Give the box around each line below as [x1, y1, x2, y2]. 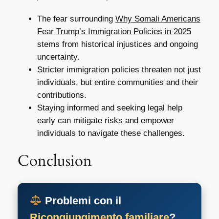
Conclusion [17, 151, 92, 172]
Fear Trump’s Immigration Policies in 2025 [37, 26, 191, 36]
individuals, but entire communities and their [37, 77, 198, 87]
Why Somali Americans [115, 14, 200, 23]
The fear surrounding [37, 14, 115, 23]
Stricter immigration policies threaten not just [37, 65, 201, 74]
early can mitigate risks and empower [37, 115, 174, 125]
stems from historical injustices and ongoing [37, 39, 198, 49]
